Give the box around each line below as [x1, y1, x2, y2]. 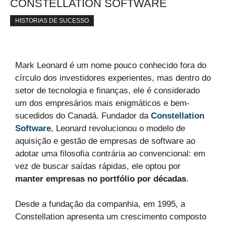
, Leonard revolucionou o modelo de [51, 123, 185, 133]
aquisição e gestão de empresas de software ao [15, 136, 195, 146]
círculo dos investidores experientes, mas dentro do [15, 73, 211, 83]
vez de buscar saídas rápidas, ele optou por [15, 161, 181, 171]
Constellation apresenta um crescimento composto [15, 212, 206, 222]
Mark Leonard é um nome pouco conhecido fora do [15, 60, 206, 70]
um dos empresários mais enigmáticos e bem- [15, 98, 190, 108]
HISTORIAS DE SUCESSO [15, 17, 89, 24]
